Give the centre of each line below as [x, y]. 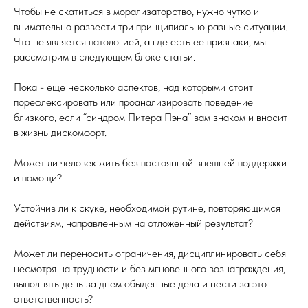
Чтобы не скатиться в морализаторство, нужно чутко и [136, 11]
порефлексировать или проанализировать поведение [133, 102]
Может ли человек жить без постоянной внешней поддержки [150, 163]
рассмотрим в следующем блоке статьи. [104, 57]
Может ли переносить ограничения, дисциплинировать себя [150, 253]
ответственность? [53, 299]
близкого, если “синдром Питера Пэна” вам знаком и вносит [151, 117]
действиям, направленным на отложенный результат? [133, 223]
